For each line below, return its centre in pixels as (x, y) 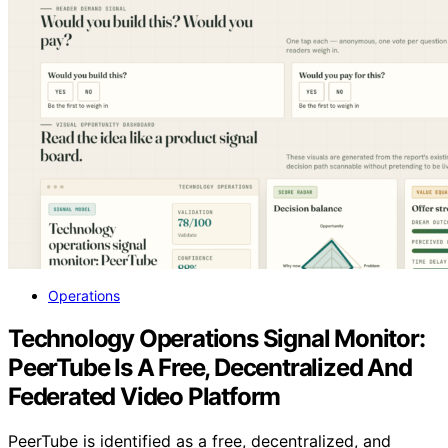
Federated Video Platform (144, 397)
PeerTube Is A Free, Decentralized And (210, 368)
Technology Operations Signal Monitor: (216, 339)
